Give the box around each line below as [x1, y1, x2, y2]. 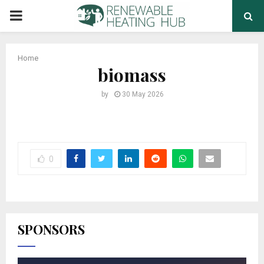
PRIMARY [9, 7, 69, 24]
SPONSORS [18, 220, 85, 238]
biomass [98, 63, 166, 87]
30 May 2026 [121, 90, 164, 98]
